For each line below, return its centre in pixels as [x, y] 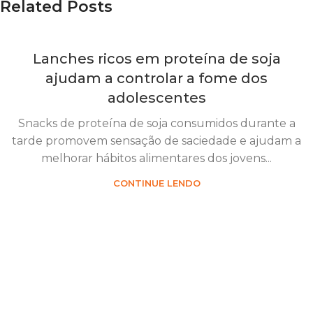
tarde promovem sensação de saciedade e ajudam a [156, 141]
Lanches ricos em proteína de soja [156, 59]
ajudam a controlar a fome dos [156, 79]
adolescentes [156, 98]
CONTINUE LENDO [156, 183]
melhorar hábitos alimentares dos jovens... [156, 159]
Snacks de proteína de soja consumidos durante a [156, 124]
